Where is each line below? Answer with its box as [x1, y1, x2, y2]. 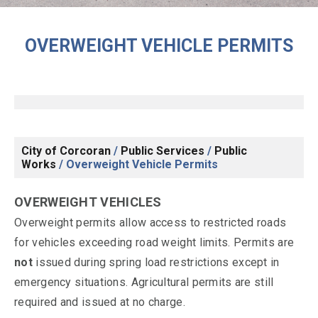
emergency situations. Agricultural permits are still [14, 275, 274, 289]
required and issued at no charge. [14, 295, 185, 309]
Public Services [121, 144, 204, 158]
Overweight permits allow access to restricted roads [14, 216, 287, 229]
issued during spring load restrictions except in [32, 256, 280, 269]
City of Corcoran [21, 144, 111, 158]
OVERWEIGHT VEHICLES [14, 194, 162, 209]
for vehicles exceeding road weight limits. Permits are [14, 236, 295, 249]
